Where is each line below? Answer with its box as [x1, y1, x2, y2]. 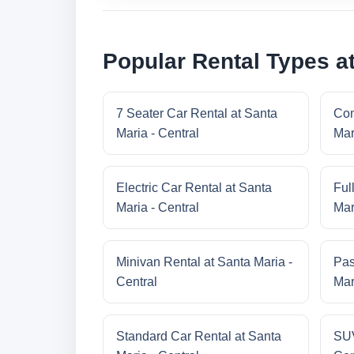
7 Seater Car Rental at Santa [116, 107, 277, 121]
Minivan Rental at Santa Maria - [116, 255, 292, 269]
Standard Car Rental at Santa [116, 330, 281, 344]
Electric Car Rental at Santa [116, 181, 272, 195]
